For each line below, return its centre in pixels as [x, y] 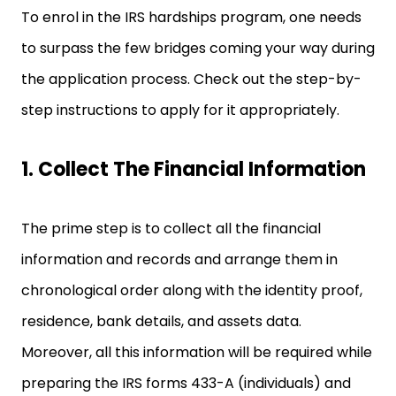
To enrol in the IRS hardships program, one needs [191, 17]
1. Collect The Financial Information [196, 169]
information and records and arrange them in [179, 259]
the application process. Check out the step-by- [191, 79]
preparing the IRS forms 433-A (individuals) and [186, 383]
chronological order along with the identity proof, [192, 290]
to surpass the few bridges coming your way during [198, 48]
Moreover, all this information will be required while [197, 352]
